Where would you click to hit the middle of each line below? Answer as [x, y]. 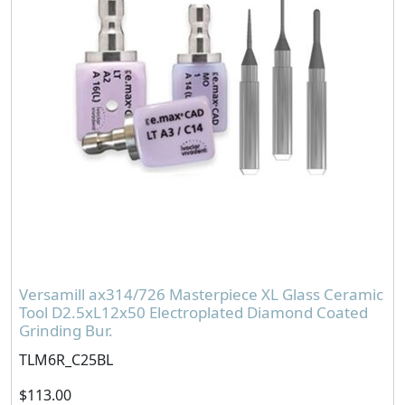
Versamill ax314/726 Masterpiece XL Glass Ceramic [201, 294]
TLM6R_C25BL [66, 359]
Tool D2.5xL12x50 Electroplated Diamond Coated [193, 312]
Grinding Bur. [66, 330]
